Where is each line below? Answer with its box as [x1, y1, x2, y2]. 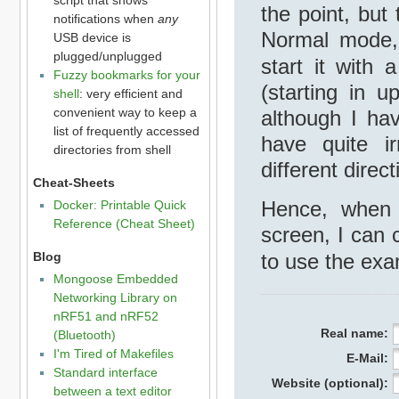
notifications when [53, 11, 158, 26]
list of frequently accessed [53, 123, 199, 138]
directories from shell [53, 142, 171, 157]
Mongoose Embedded [53, 272, 178, 287]
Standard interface [53, 365, 158, 380]
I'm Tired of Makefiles [53, 346, 174, 362]
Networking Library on [53, 290, 177, 305]
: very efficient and [78, 85, 183, 101]
